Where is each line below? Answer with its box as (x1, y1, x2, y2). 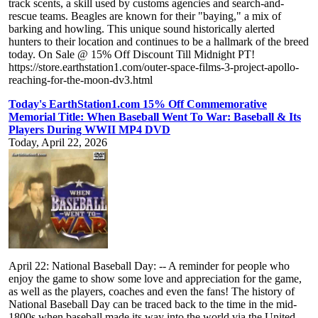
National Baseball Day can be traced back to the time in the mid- (9, 298, 297, 311)
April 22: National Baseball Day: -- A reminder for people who (9, 260, 290, 273)
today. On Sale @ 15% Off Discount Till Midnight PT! (9, 48, 255, 61)
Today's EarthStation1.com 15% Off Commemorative (9, 98, 267, 111)
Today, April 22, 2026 (9, 136, 107, 149)
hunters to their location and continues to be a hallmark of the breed (9, 35, 309, 48)
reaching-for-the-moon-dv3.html (9, 74, 153, 87)
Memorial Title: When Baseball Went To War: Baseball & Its (9, 111, 301, 124)
